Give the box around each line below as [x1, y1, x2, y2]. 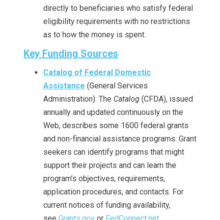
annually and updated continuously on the [43, 108, 183, 117]
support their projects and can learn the [43, 161, 176, 170]
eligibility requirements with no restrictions [43, 17, 190, 26]
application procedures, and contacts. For [43, 187, 184, 196]
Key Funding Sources [24, 48, 118, 59]
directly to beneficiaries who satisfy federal [43, 3, 193, 13]
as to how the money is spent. [43, 30, 146, 39]
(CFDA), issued [139, 94, 193, 104]
